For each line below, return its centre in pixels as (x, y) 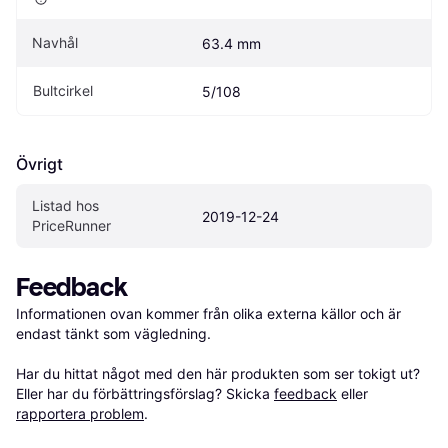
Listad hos (65, 205)
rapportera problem (80, 413)
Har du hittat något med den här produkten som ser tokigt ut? (218, 373)
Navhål (55, 42)
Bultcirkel (63, 90)
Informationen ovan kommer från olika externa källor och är (208, 313)
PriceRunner (71, 225)
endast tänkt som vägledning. (113, 333)
